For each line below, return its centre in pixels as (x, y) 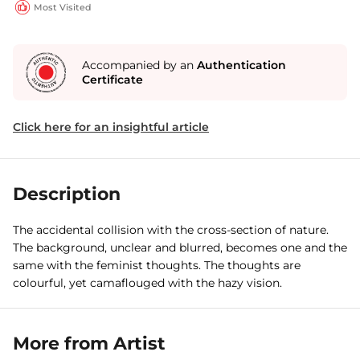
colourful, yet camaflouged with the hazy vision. (147, 283)
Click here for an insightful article (111, 127)
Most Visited (63, 7)
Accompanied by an (139, 65)
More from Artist (89, 344)
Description (67, 194)
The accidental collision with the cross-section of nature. (171, 230)
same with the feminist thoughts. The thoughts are (157, 265)
